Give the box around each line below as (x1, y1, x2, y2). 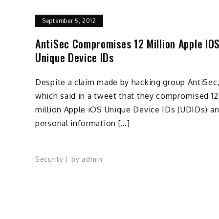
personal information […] (35, 118, 130, 128)
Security (35, 155, 64, 164)
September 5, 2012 (42, 17, 96, 24)
